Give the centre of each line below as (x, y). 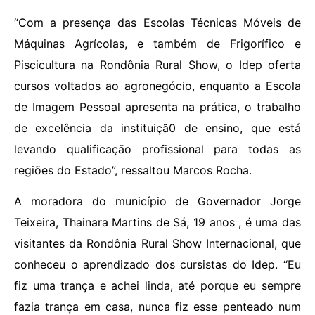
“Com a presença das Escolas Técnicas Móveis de (157, 22)
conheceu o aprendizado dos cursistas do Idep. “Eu (157, 264)
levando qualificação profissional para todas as (157, 149)
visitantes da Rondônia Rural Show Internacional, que (157, 243)
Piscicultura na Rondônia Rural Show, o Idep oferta (157, 64)
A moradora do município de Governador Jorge (157, 201)
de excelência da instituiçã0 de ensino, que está (157, 128)
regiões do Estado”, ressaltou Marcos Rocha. (133, 170)
